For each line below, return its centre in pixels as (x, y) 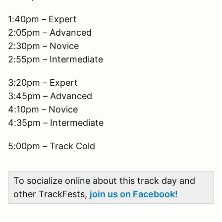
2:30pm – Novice (43, 46)
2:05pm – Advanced (50, 32)
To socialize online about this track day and (104, 180)
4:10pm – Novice (43, 109)
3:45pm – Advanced (50, 96)
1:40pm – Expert (42, 19)
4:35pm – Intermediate (56, 122)
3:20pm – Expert (43, 82)
